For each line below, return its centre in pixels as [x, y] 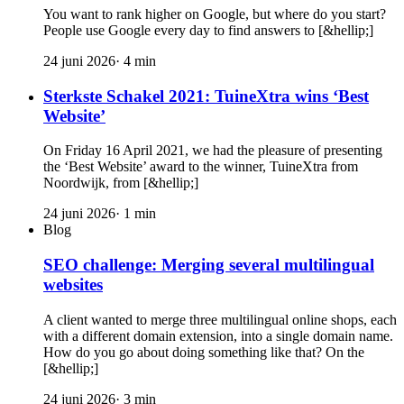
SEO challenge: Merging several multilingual [209, 265]
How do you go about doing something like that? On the [204, 352]
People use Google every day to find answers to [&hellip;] [208, 30]
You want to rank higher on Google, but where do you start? [215, 14]
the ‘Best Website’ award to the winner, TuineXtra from [201, 167]
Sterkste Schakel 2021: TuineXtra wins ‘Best [206, 96]
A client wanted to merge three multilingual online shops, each [220, 319]
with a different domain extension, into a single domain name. [218, 335]
